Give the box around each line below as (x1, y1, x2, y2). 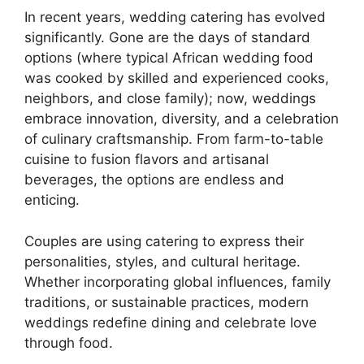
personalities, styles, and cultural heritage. (24, 253, 301, 270)
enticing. (24, 192, 80, 209)
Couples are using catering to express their (24, 232, 304, 249)
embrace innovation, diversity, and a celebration (24, 110, 339, 128)
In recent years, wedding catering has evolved (24, 9, 326, 26)
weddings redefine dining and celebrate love (24, 314, 317, 331)
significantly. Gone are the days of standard (24, 29, 310, 46)
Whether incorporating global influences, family (24, 273, 331, 290)
